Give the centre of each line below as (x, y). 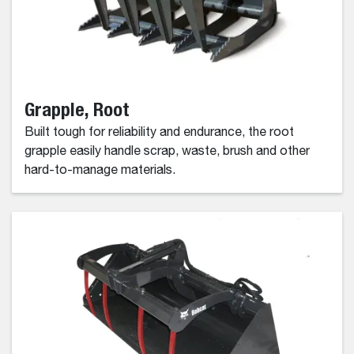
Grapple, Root (77, 109)
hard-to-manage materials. (100, 170)
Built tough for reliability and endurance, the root (159, 132)
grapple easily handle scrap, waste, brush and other (167, 151)
